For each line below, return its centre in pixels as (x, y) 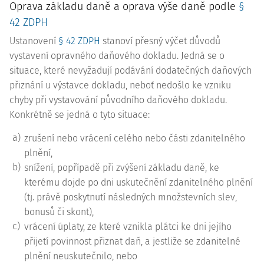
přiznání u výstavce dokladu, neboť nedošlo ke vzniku (120, 85)
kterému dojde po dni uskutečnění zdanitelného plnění (138, 182)
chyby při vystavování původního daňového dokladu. (118, 100)
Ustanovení (34, 41)
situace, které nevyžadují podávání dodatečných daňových (131, 70)
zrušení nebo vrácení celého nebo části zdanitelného (135, 138)
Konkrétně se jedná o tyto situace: (80, 115)
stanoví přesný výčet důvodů (160, 41)
